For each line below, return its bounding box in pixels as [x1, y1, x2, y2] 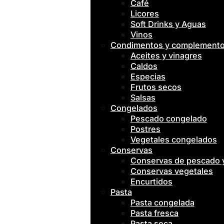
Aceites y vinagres [130, 50, 202, 60]
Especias [130, 71, 165, 81]
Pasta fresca [130, 208, 178, 218]
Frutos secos [130, 82, 181, 92]
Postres [130, 124, 160, 134]
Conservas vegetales [130, 166, 213, 176]
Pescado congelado [130, 113, 207, 123]
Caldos [130, 61, 157, 71]
